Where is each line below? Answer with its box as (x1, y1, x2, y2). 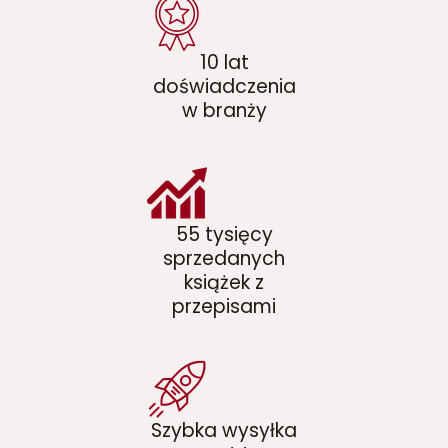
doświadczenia (152, 73, 296, 101)
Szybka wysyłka (151, 417, 297, 445)
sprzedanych (163, 245, 285, 273)
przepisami (172, 293, 276, 321)
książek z (184, 269, 264, 297)
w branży (181, 97, 267, 125)
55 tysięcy (175, 221, 273, 249)
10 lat (199, 49, 249, 77)
